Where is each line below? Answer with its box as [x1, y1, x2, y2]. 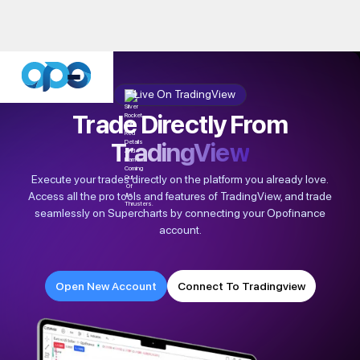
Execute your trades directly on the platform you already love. [31, 173, 329, 186]
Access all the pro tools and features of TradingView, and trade [28, 190, 332, 203]
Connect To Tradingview [177, 279, 305, 292]
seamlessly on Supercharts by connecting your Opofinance [35, 207, 325, 220]
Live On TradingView [133, 88, 235, 101]
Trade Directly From [72, 108, 288, 140]
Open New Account [55, 279, 157, 292]
